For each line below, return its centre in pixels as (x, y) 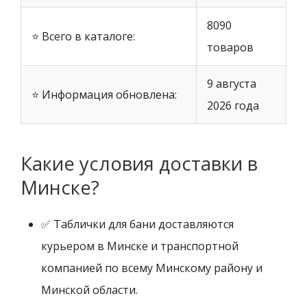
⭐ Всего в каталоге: (83, 37)
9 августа (232, 84)
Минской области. (89, 290)
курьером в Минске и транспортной (140, 246)
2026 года (233, 106)
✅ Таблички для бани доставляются (137, 224)
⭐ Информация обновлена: (104, 95)
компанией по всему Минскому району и (152, 268)
